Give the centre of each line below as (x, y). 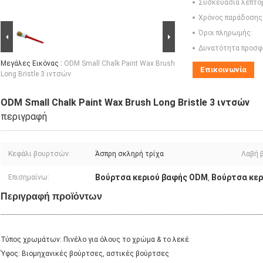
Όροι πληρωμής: (225, 33)
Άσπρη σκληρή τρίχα (129, 154)
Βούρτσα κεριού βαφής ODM (151, 178)
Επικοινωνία (223, 70)
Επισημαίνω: (29, 178)
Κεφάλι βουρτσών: (39, 154)
